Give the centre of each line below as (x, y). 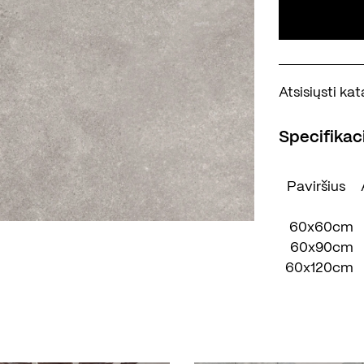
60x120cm (320, 269)
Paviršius (316, 187)
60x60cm (322, 228)
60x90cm (322, 248)
